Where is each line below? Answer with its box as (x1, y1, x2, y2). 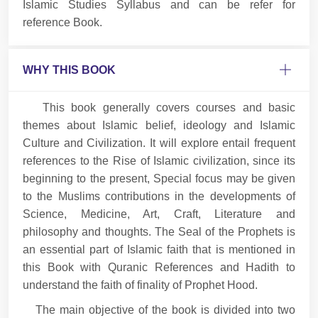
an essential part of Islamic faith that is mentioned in (23, 243, 295, 256)
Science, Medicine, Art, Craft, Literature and (23, 207, 295, 220)
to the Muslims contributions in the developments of (23, 190, 295, 202)
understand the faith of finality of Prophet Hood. (23, 278, 258, 291)
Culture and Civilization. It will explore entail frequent (23, 136, 295, 149)
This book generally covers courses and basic (23, 101, 295, 114)
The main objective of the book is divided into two (23, 303, 295, 316)
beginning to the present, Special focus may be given (23, 172, 295, 185)
